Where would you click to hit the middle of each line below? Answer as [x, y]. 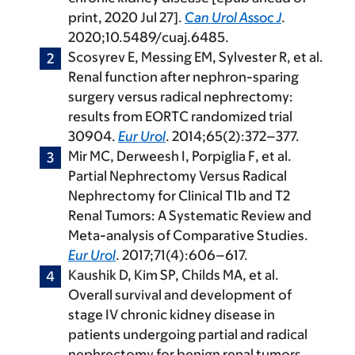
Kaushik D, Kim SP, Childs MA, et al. [174, 275]
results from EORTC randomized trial [180, 117]
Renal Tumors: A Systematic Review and [190, 216]
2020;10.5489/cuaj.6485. [149, 38]
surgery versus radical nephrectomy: [181, 97]
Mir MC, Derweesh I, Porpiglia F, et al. [180, 157]
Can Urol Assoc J [233, 18]
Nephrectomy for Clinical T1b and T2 [179, 196]
